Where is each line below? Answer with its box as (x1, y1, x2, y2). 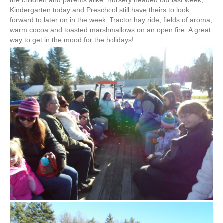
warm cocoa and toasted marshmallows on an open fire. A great (10, 26, 211, 34)
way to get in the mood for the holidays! (10, 36, 134, 44)
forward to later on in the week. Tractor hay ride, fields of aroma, (10, 16, 212, 24)
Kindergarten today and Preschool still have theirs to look (10, 6, 189, 14)
